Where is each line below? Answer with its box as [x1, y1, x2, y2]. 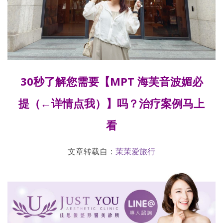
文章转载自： [68, 145, 115, 157]
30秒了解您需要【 [20, 73, 110, 89]
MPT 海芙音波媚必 [110, 73, 203, 89]
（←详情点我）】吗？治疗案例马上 [29, 95, 205, 111]
